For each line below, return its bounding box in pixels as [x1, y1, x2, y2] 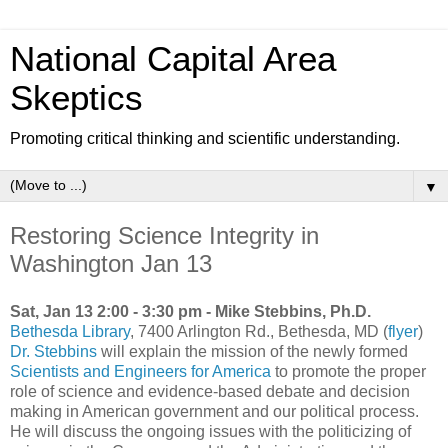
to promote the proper [271, 362, 426, 380]
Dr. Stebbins [10, 342, 97, 360]
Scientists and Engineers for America [10, 362, 271, 380]
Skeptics [10, 79, 143, 117]
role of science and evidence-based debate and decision [10, 382, 410, 400]
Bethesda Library [10, 322, 130, 340]
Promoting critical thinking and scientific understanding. [10, 130, 400, 147]
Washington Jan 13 [10, 250, 212, 277]
